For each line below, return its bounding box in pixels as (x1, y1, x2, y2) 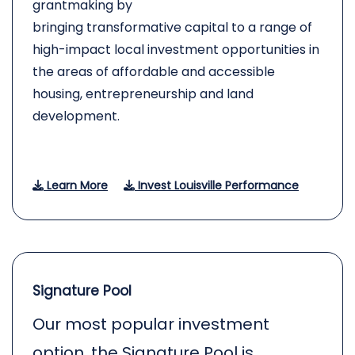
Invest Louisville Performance (135, 177, 299, 193)
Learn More (44, 177, 108, 193)
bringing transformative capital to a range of (32, 18, 312, 36)
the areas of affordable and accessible (32, 63, 275, 81)
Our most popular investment (32, 313, 269, 335)
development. (32, 107, 120, 125)
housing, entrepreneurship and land (32, 85, 254, 103)
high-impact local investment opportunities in (32, 40, 319, 59)
